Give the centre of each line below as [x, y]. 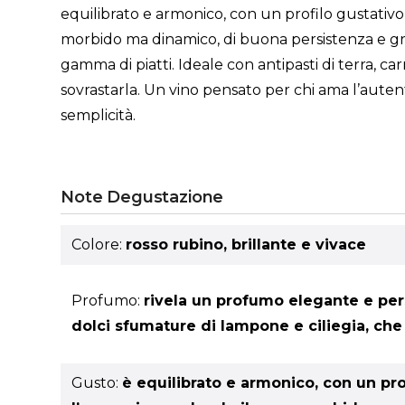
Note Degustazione [142, 198]
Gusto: [97, 382]
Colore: [99, 245]
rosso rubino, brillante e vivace [246, 245]
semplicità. [99, 116]
